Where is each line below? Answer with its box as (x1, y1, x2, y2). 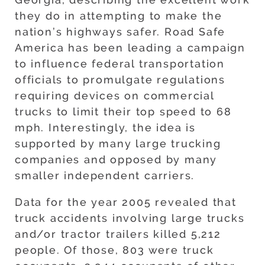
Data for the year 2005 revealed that (15, 196, 237, 209)
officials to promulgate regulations (15, 73, 225, 86)
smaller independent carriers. (15, 169, 195, 182)
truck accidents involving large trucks (15, 212, 245, 225)
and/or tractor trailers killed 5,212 (15, 228, 221, 241)
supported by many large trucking (15, 137, 221, 150)
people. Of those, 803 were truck (15, 244, 214, 257)
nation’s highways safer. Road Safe (15, 25, 226, 38)
